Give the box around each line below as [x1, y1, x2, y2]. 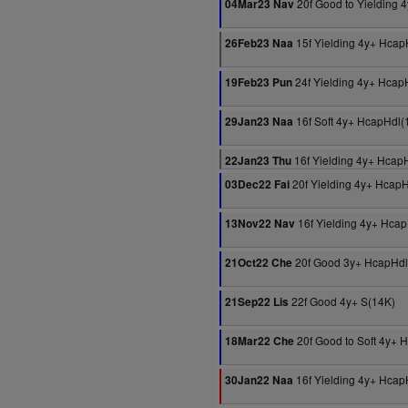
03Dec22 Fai [225, 177, 290, 192]
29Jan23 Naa [225, 114, 293, 129]
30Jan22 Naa [225, 372, 293, 388]
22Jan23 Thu [225, 153, 291, 168]
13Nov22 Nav [225, 216, 295, 231]
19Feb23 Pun [225, 75, 292, 90]
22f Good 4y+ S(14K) [289, 293, 395, 309]
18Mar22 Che [225, 333, 294, 349]
